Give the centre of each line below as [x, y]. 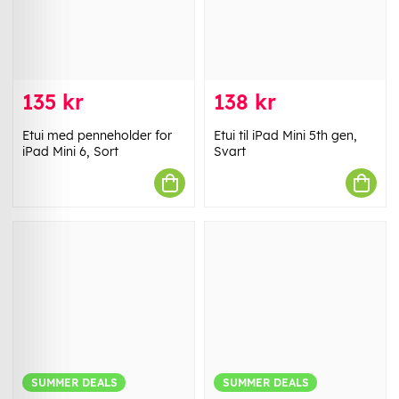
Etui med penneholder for [97, 136]
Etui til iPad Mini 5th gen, [285, 136]
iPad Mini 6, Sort [70, 152]
